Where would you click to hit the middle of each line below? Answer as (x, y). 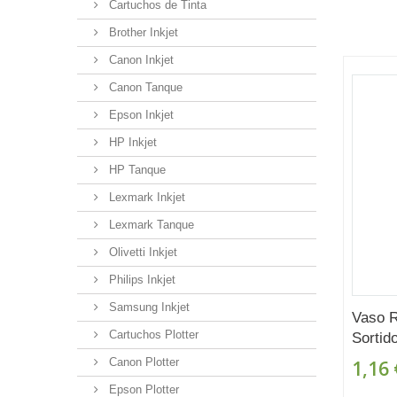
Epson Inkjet (140, 114)
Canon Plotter (142, 362)
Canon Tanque (144, 87)
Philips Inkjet (140, 279)
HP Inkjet (131, 142)
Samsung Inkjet (148, 307)
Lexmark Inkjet (145, 197)
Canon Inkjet (140, 59)
